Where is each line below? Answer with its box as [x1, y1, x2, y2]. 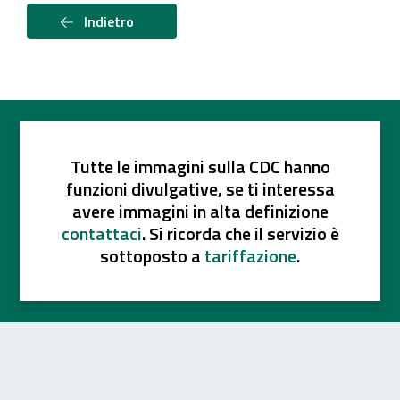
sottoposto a [100, 242, 204, 271]
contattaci [61, 220, 142, 248]
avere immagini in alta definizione [71, 197, 329, 226]
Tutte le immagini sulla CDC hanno [70, 153, 330, 181]
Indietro [80, 10, 134, 32]
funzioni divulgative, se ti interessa [65, 175, 335, 204]
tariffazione [204, 242, 296, 271]
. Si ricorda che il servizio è [141, 220, 339, 248]
